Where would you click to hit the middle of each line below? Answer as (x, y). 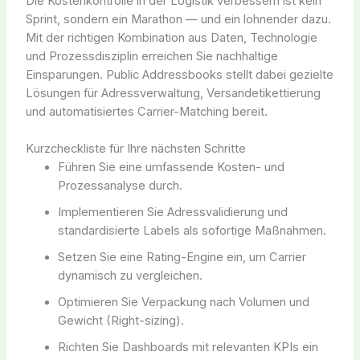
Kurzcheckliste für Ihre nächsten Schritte (135, 149)
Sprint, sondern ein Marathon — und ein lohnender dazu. (178, 20)
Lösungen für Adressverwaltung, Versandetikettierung (173, 94)
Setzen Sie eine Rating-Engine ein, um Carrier (182, 258)
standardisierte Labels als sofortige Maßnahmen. (192, 231)
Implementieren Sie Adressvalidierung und (172, 213)
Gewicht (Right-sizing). (121, 321)
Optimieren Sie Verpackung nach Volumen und (183, 303)
